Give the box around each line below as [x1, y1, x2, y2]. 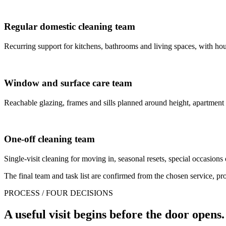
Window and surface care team [4, 77, 132, 88]
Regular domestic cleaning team [4, 21, 135, 32]
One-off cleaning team [4, 134, 95, 145]
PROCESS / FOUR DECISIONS [4, 188, 113, 197]
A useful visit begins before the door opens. [4, 207, 224, 221]
